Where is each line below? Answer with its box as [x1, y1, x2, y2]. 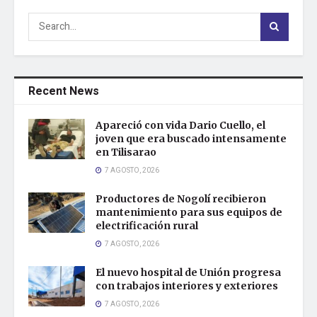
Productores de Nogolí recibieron [96, 192, 266, 205]
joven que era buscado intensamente [96, 132, 287, 145]
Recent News [28, 82, 99, 100]
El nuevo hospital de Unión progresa [96, 265, 281, 279]
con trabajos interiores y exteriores [96, 279, 278, 292]
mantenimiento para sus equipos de [96, 205, 282, 219]
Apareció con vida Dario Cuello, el [96, 118, 265, 132]
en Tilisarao [96, 145, 156, 158]
